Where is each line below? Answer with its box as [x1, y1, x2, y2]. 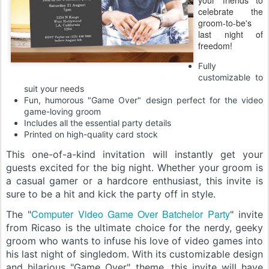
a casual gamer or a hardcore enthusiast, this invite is [6, 174, 263, 187]
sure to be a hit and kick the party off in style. [6, 187, 216, 200]
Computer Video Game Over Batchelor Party [31, 207, 230, 221]
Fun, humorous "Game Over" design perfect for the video [24, 95, 263, 105]
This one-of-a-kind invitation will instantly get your [6, 148, 263, 160]
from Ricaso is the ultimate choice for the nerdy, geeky [6, 221, 263, 234]
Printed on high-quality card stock [24, 129, 158, 139]
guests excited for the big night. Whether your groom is [6, 161, 263, 174]
